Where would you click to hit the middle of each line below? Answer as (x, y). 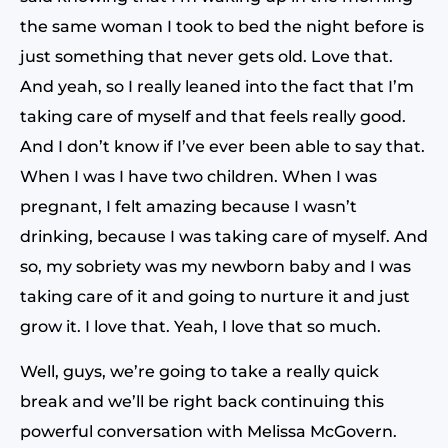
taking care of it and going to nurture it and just (215, 296)
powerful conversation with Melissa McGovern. (208, 431)
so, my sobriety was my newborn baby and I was (215, 266)
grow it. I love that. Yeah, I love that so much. (200, 326)
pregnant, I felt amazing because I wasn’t (188, 206)
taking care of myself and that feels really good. (213, 116)
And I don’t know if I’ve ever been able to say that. (222, 146)
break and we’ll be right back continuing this (202, 401)
